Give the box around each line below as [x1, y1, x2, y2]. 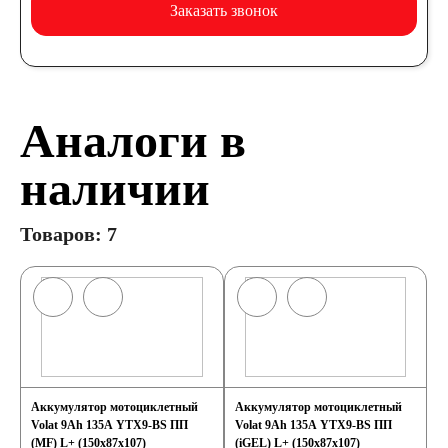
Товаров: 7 [20, 223, 117, 245]
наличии [20, 162, 210, 215]
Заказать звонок [170, 2, 278, 19]
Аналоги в [20, 114, 246, 167]
